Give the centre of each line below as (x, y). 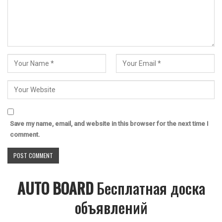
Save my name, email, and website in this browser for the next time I (109, 123)
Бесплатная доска (149, 188)
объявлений (111, 207)
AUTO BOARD (55, 188)
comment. (25, 134)
